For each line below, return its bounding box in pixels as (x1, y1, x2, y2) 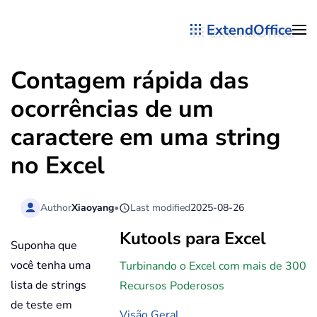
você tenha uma (11, 258, 91, 274)
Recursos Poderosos (120, 278, 224, 294)
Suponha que (11, 238, 77, 254)
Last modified (130, 200, 191, 214)
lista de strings (11, 277, 86, 294)
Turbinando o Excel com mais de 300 (120, 258, 306, 275)
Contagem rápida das (11, 64, 249, 97)
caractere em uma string (11, 121, 281, 154)
